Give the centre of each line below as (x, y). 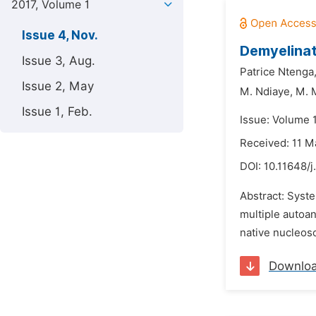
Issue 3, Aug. (59, 61)
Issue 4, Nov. (60, 35)
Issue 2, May (58, 86)
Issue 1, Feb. (57, 111)
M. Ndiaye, (266, 92)
